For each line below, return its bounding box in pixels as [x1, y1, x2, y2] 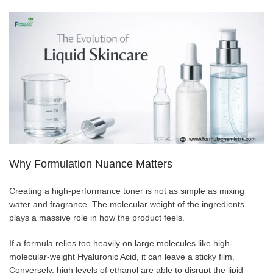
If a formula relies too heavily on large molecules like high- [9, 238, 233, 249]
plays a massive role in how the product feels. [9, 213, 185, 223]
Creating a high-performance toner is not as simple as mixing [9, 186, 244, 196]
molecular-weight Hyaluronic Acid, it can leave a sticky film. [9, 252, 235, 262]
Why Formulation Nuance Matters [9, 158, 172, 171]
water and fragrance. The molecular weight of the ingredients [9, 199, 244, 210]
